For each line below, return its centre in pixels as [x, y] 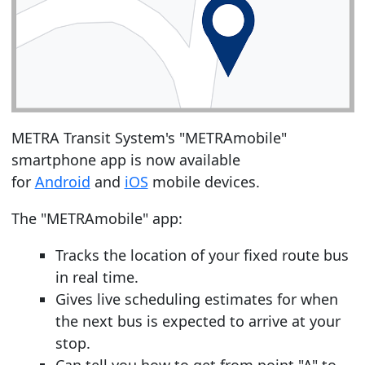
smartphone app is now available [125, 160]
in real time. [97, 277]
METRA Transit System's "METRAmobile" [149, 138]
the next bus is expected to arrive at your [198, 321]
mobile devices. [204, 182]
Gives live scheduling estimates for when [196, 299]
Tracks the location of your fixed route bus [202, 255]
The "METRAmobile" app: [97, 219]
